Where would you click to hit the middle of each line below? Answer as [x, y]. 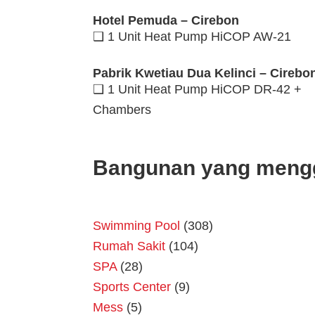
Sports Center [132, 287]
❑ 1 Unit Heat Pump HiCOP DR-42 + [197, 90]
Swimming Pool [136, 226]
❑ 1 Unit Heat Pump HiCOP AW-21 [192, 37]
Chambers [122, 110]
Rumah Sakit [129, 246]
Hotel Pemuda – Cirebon [166, 21]
